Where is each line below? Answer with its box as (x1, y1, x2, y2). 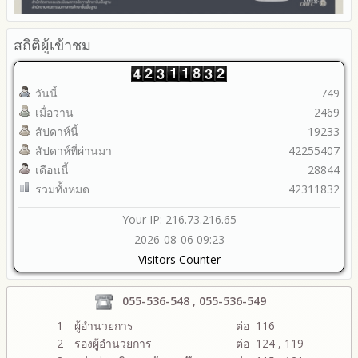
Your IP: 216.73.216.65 (121, 211, 237, 227)
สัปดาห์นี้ (35, 123, 78, 139)
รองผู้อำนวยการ (68, 335, 152, 351)
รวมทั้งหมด (35, 181, 89, 197)
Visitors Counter (137, 251, 221, 267)
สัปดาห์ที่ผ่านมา (35, 142, 112, 158)
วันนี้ (35, 85, 58, 101)
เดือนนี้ (35, 161, 69, 177)
